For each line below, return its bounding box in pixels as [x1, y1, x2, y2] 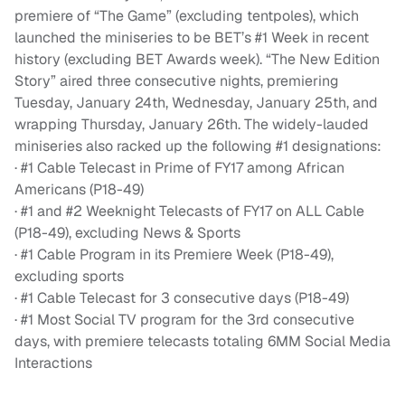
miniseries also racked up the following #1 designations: [14, 137, 381, 156]
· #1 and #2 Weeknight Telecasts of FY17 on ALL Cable [14, 202, 364, 221]
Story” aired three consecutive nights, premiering [14, 71, 339, 91]
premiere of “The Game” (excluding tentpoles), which [14, 6, 359, 26]
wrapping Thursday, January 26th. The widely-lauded [14, 115, 369, 135]
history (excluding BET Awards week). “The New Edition [14, 50, 380, 70]
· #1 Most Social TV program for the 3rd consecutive [14, 310, 354, 330]
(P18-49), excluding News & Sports [14, 223, 240, 243]
